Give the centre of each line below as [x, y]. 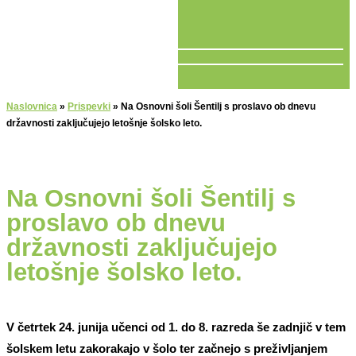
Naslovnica [32, 107]
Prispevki [89, 107]
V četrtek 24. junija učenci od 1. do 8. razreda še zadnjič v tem [176, 327]
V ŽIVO [26, 79]
